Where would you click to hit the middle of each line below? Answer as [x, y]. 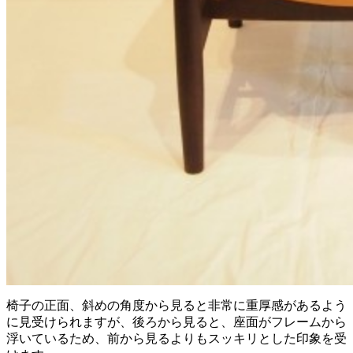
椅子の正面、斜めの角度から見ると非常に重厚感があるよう [176, 305]
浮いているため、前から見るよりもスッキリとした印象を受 [176, 338]
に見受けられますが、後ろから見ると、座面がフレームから [176, 321]
